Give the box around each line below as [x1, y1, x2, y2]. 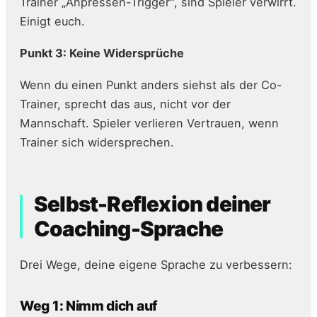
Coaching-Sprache [34, 216, 224, 242]
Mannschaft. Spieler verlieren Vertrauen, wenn [20, 116, 279, 131]
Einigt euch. [20, 14, 85, 29]
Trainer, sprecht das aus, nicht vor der [20, 97, 231, 112]
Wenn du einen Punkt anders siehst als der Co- [20, 78, 282, 93]
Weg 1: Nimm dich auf [20, 297, 158, 315]
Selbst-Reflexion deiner [34, 191, 271, 217]
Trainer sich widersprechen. [20, 135, 174, 150]
